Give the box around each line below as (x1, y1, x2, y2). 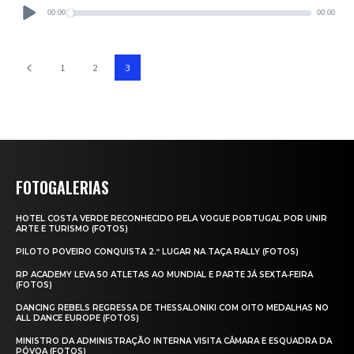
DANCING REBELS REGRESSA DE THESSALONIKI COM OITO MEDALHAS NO (16, 302, 329, 313)
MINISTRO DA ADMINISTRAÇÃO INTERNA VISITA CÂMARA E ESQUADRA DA (16, 335, 332, 346)
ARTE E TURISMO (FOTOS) (16, 223, 128, 234)
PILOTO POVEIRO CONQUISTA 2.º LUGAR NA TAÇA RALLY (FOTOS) (16, 246, 299, 257)
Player (18, 2, 43, 14)
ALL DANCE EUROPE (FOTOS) (16, 312, 139, 323)
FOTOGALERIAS (16, 175, 109, 199)
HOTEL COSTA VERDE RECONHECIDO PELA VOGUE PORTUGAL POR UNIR (16, 213, 327, 224)
